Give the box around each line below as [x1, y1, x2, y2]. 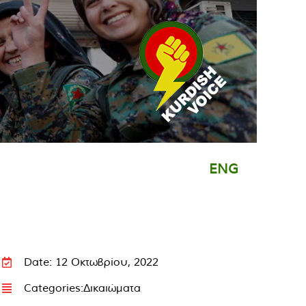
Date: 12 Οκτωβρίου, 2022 [23, 255, 158, 268]
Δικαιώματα [83, 281, 141, 294]
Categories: [23, 281, 83, 294]
